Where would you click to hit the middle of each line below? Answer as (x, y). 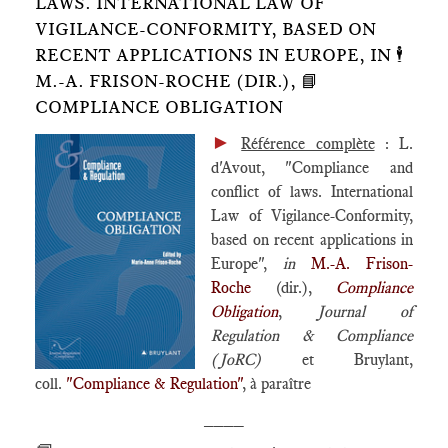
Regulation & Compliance (312, 335)
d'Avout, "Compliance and (312, 167)
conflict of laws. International (312, 191)
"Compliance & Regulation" (154, 383)
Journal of (365, 311)
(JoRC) (256, 359)
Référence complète (308, 143)
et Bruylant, (357, 359)
